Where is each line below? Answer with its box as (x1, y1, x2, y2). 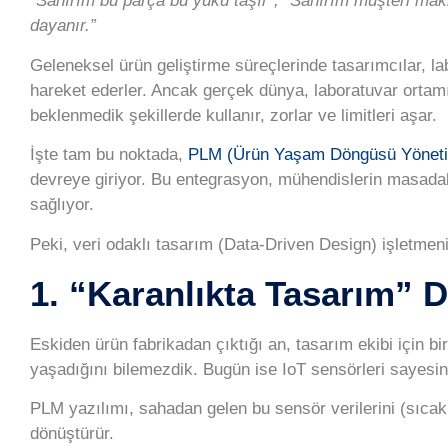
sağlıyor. (30, 195, 94, 215)
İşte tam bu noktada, (30, 145, 188, 165)
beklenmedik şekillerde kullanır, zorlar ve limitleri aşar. (30, 105, 437, 125)
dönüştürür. (30, 424, 114, 444)
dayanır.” (30, 16, 96, 36)
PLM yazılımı (30, 399, 129, 419)
